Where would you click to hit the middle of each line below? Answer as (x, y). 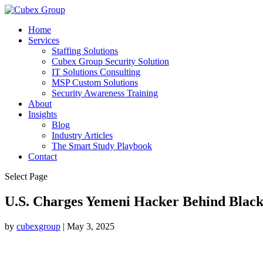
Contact (43, 156)
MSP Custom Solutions (95, 82)
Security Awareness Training (105, 93)
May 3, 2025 (91, 226)
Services (44, 40)
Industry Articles (82, 135)
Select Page (26, 176)
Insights (43, 114)
